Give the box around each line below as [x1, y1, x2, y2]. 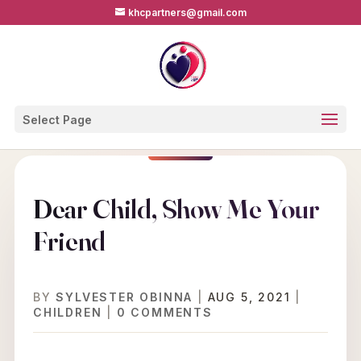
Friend [32, 224, 106, 258]
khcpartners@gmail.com [127, 6, 247, 19]
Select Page [22, 113, 92, 127]
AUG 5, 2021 [207, 290, 291, 304]
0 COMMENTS [116, 305, 213, 319]
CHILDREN [32, 305, 102, 319]
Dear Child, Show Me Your [32, 192, 320, 226]
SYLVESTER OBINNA [56, 290, 193, 304]
